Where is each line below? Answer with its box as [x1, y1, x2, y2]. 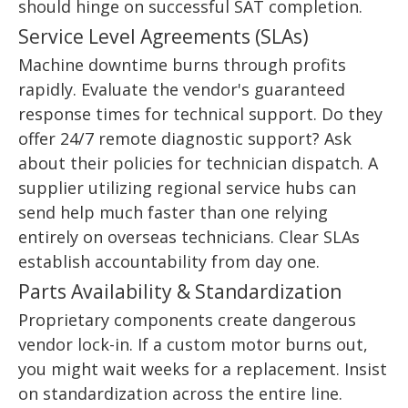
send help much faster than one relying [18, 201, 328, 224]
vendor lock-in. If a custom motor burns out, [18, 333, 368, 356]
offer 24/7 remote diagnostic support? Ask [18, 127, 352, 150]
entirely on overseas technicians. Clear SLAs [18, 226, 360, 249]
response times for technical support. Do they [18, 103, 382, 126]
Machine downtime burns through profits [18, 54, 346, 76]
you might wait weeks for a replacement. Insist [18, 358, 387, 381]
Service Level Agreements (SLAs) [18, 23, 309, 50]
